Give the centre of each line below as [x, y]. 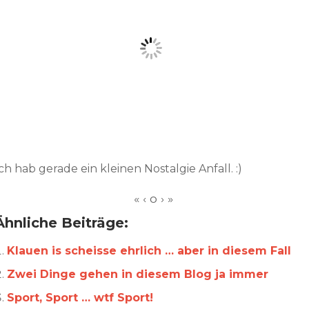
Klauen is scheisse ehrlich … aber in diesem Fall [149, 251]
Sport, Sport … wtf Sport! [80, 298]
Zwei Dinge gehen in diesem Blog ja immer [138, 274]
